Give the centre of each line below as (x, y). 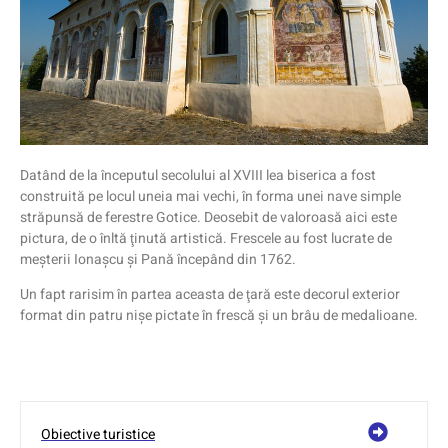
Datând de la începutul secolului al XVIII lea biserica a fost (198, 175)
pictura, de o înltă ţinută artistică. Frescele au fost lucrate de (206, 238)
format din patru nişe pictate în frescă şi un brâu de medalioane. (219, 316)
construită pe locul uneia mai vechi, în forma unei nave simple (210, 196)
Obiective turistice (98, 435)
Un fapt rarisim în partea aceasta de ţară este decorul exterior (210, 295)
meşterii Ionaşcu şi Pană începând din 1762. (158, 259)
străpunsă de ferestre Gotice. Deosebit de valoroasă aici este (208, 217)
